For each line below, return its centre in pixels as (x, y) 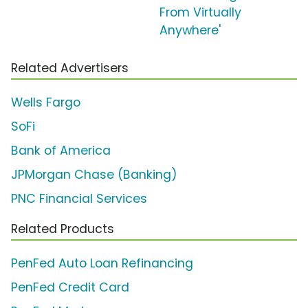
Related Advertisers (70, 68)
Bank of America (61, 151)
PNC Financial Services (79, 199)
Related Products (63, 229)
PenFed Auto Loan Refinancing (102, 264)
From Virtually (200, 13)
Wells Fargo (46, 103)
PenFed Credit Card (70, 288)
